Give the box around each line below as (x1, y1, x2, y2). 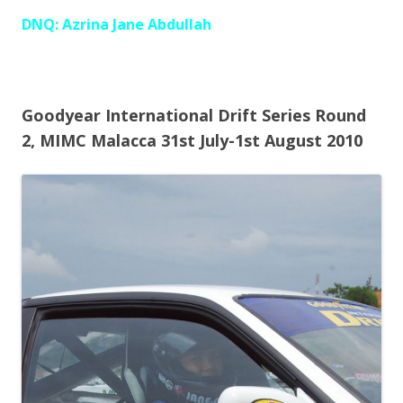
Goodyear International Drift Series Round (22, 104, 366, 127)
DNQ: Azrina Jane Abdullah (22, 14, 211, 35)
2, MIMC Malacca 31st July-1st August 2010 (22, 130, 363, 152)
